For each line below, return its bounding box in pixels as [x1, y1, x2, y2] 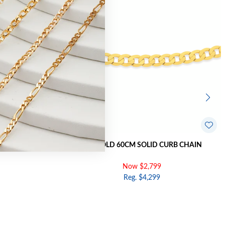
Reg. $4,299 [123, 174, 160, 181]
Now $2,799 [122, 163, 161, 170]
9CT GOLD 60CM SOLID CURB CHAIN [81, 142, 202, 149]
